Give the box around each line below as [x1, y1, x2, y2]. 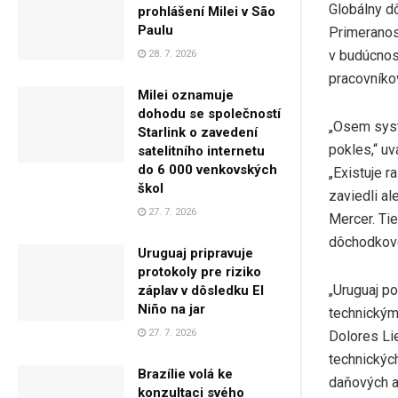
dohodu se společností [138, 105, 281, 122]
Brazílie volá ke [138, 365, 233, 382]
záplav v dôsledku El [138, 282, 264, 298]
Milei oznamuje [138, 86, 234, 103]
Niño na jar [138, 300, 205, 317]
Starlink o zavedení [138, 123, 258, 140]
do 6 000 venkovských [138, 161, 277, 178]
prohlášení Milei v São [138, 3, 275, 20]
